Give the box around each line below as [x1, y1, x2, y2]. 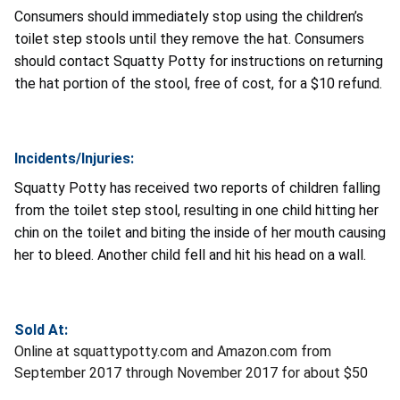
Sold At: [14, 321, 68, 338]
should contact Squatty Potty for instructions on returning [14, 52, 383, 70]
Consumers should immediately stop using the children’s [14, 7, 363, 25]
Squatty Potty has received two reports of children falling [14, 179, 380, 196]
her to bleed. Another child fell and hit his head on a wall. [14, 246, 366, 263]
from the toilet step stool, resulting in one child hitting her [14, 201, 379, 219]
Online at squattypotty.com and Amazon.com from [14, 342, 331, 360]
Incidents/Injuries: [14, 149, 134, 167]
